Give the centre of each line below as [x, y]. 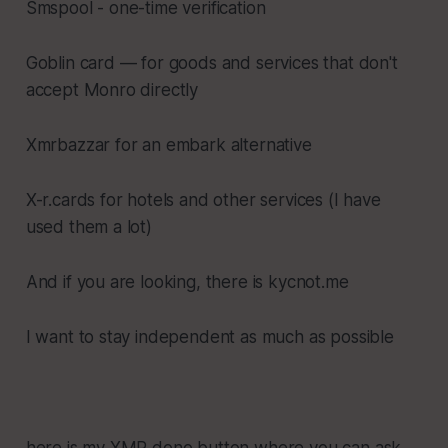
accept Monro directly [112, 89]
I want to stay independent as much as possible [209, 336]
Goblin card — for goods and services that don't [211, 62]
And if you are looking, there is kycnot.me [187, 281]
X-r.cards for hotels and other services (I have [203, 199]
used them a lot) [88, 226]
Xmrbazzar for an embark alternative [168, 144]
